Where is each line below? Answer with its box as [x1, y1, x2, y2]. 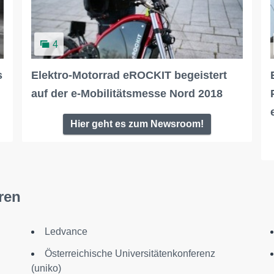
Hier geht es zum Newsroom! [70, 118, 204, 129]
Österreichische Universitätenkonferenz [44, 248, 215, 259]
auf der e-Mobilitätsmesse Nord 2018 [31, 87, 223, 100]
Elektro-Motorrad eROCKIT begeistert [31, 68, 227, 81]
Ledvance [44, 226, 87, 237]
